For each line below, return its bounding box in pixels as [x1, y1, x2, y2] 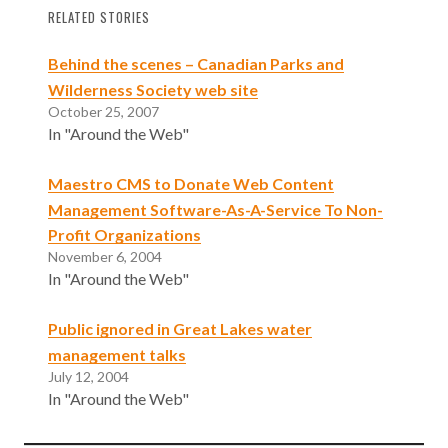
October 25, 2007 [48, 102, 159, 120]
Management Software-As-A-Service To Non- [48, 199, 383, 219]
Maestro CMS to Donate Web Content [48, 173, 334, 193]
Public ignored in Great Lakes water [48, 319, 312, 339]
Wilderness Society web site [48, 79, 258, 99]
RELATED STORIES [48, 7, 150, 27]
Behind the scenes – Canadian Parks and [48, 53, 344, 73]
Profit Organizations [48, 225, 201, 245]
